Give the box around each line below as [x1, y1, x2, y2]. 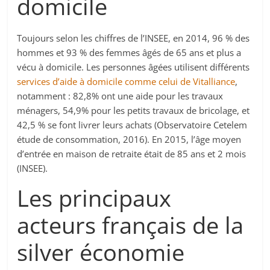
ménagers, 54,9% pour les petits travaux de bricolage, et [17, 104, 250, 117]
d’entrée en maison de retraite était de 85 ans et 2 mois [17, 148, 246, 160]
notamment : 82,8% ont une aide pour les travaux [17, 90, 224, 102]
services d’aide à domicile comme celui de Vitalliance [17, 75, 236, 88]
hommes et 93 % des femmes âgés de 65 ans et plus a [17, 46, 242, 59]
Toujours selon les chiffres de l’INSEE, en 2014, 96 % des [17, 32, 250, 45]
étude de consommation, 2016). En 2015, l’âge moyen [17, 133, 242, 146]
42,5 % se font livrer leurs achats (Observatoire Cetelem [17, 119, 248, 131]
